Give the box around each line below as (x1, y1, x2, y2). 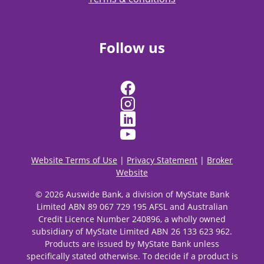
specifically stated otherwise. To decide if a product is (26, 250, 238, 262)
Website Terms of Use (31, 154, 117, 166)
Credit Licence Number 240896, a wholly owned (38, 213, 226, 225)
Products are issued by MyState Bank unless (45, 237, 219, 249)
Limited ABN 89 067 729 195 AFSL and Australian (36, 200, 228, 212)
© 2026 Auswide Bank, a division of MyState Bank (35, 188, 229, 200)
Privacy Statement (127, 154, 197, 166)
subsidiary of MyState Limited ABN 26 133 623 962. (32, 225, 232, 237)
